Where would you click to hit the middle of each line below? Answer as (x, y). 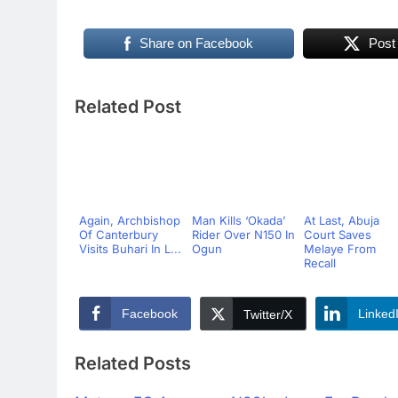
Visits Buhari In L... (130, 249)
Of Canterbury (119, 235)
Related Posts (133, 363)
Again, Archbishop (130, 220)
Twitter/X (268, 314)
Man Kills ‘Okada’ (238, 220)
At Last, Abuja (342, 220)
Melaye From (340, 249)
